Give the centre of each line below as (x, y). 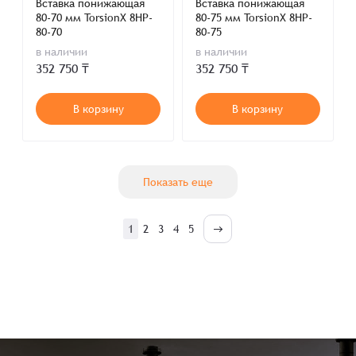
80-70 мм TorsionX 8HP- (95, 17)
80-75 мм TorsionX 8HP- (253, 17)
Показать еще (178, 182)
